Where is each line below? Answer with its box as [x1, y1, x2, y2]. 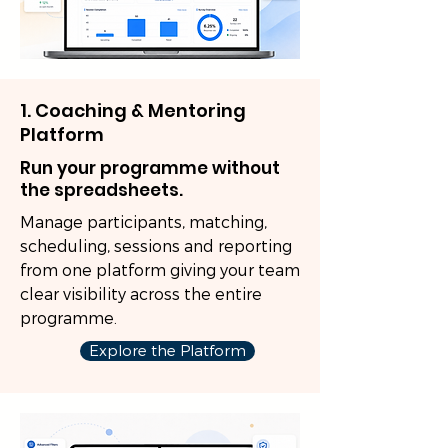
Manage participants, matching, [20, 212, 267, 233]
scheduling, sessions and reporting [20, 236, 292, 257]
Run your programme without [20, 156, 280, 180]
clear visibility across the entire [20, 284, 262, 305]
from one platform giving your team [20, 260, 300, 281]
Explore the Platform [89, 341, 246, 361]
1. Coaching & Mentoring [20, 98, 246, 123]
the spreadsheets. [20, 178, 183, 202]
